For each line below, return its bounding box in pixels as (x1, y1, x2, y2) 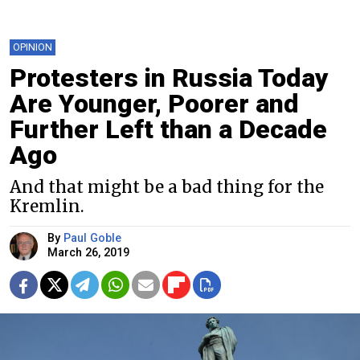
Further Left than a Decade (10, 113, 327, 145)
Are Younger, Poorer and (10, 88, 299, 119)
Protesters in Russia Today (10, 62, 329, 93)
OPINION (13, 40, 52, 53)
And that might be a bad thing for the (10, 176, 324, 198)
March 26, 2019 (47, 245, 129, 260)
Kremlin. (10, 195, 84, 217)
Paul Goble (63, 231, 121, 245)
